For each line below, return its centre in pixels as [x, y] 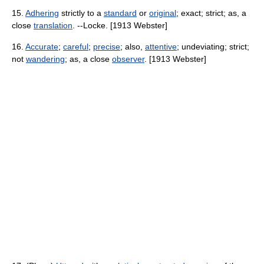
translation [53, 25]
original [163, 13]
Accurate [42, 47]
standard [120, 13]
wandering [45, 59]
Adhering [42, 13]
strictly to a [81, 13]
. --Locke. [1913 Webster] [120, 25]
